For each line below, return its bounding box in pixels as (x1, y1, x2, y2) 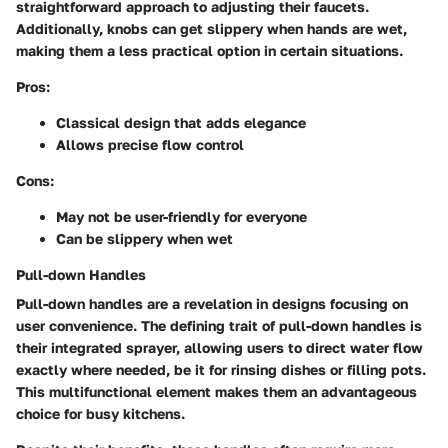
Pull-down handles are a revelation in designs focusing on (16, 294, 408, 312)
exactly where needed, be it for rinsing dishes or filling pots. (16, 360, 426, 378)
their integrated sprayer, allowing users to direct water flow (16, 338, 423, 356)
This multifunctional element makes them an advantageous (16, 382, 417, 400)
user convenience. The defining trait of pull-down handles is (16, 316, 422, 334)
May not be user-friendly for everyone (56, 207, 307, 225)
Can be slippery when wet (56, 229, 233, 247)
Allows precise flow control (56, 135, 244, 153)
